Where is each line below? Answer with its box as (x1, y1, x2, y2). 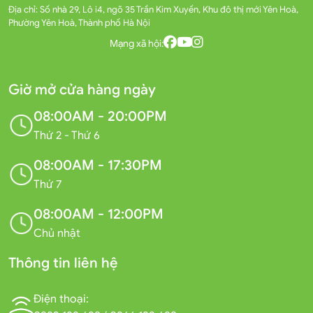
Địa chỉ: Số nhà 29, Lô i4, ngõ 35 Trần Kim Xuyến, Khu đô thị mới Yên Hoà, (8, 3, 298, 16)
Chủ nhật (34, 226, 80, 241)
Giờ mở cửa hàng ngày (8, 81, 156, 99)
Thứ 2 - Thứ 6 (34, 129, 100, 143)
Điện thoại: (34, 292, 89, 307)
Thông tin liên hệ (8, 254, 118, 272)
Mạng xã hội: (110, 37, 163, 50)
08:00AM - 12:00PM (34, 205, 163, 224)
